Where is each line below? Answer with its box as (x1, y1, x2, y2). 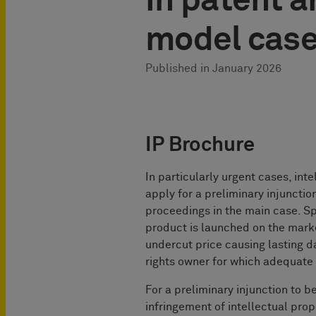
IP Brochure (145, 135, 255, 156)
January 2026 (212, 63, 281, 75)
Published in (145, 63, 212, 75)
